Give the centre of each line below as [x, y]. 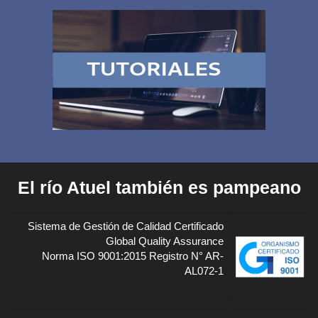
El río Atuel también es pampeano [159, 188]
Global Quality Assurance [165, 241]
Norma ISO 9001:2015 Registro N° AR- [133, 256]
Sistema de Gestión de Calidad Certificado [126, 226]
